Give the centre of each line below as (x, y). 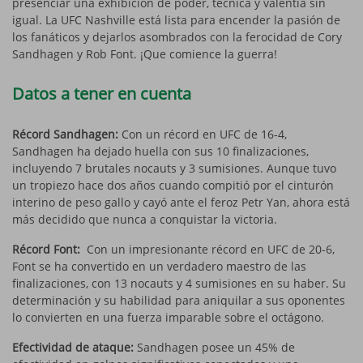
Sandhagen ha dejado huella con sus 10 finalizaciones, (160, 151)
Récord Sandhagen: (67, 134)
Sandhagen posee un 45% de (216, 347)
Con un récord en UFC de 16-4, (204, 134)
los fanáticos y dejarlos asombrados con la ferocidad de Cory (177, 36)
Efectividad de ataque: (75, 347)
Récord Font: (49, 249)
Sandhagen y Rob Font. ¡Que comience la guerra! (145, 53)
